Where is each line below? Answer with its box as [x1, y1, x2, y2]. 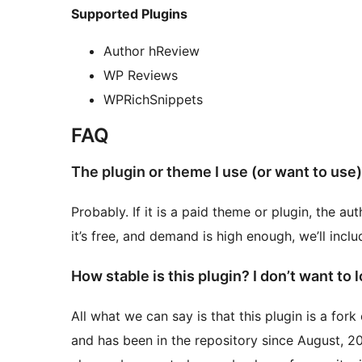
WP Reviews [103, 67, 178, 84]
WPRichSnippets [103, 91, 203, 108]
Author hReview [103, 43, 200, 60]
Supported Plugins [71, 6, 187, 23]
